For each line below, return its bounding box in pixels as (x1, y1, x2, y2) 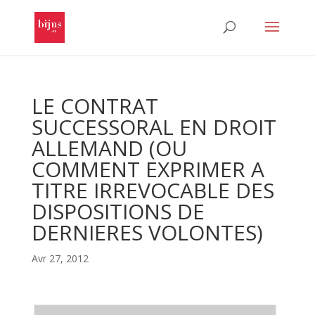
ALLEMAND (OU (31, 134, 187, 162)
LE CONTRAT (31, 91, 158, 120)
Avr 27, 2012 (31, 252, 89, 265)
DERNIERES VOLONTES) (31, 218, 263, 247)
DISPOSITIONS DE (31, 197, 205, 226)
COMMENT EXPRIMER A (31, 155, 264, 184)
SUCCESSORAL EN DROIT (31, 112, 276, 141)
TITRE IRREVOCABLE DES (31, 176, 274, 205)
